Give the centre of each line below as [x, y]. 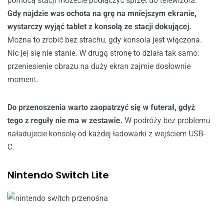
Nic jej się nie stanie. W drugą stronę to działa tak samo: [103, 53]
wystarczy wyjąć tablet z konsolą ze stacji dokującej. [99, 27]
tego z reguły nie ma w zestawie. [66, 120]
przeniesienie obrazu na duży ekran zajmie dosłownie [99, 66]
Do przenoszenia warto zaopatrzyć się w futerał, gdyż [101, 107]
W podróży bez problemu [167, 120]
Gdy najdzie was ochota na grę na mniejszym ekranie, [102, 13]
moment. [23, 79]
